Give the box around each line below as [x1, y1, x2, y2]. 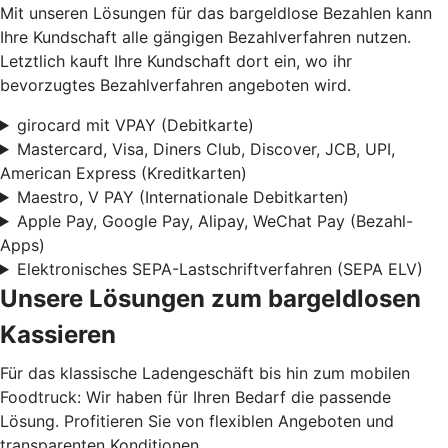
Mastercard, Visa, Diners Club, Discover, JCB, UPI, [16, 138, 395, 159]
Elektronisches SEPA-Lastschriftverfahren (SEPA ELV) [16, 258, 423, 279]
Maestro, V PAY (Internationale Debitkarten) [16, 186, 349, 207]
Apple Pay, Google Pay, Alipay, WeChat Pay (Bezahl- [16, 210, 413, 231]
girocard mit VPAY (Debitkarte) [16, 114, 254, 135]
